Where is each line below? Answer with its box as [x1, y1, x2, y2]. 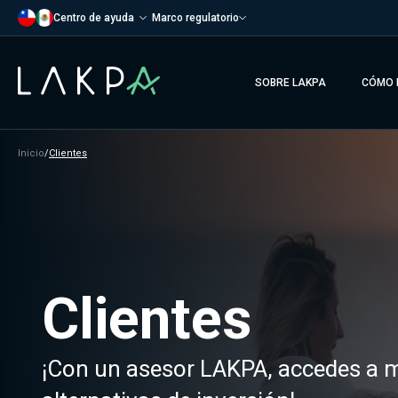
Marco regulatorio [152, 12, 239, 24]
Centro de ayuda [53, 12, 134, 24]
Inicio [18, 147, 44, 159]
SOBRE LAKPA [255, 76, 326, 89]
